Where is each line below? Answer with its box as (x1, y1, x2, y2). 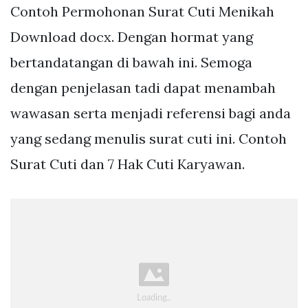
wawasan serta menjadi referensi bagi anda (10, 104, 291, 122)
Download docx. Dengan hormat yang (10, 27, 253, 45)
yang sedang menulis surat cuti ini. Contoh (10, 129, 287, 147)
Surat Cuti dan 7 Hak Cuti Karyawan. (10, 155, 245, 173)
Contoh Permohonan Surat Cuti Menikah (10, 2, 274, 20)
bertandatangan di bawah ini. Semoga (10, 53, 252, 71)
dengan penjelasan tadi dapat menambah (10, 78, 276, 96)
